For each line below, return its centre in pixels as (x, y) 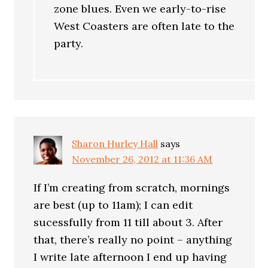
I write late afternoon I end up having (130, 257)
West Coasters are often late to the (144, 26)
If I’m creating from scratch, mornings (132, 187)
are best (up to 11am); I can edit (113, 205)
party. (69, 43)
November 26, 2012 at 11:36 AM (142, 159)
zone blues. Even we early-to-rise (140, 9)
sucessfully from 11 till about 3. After (128, 222)
